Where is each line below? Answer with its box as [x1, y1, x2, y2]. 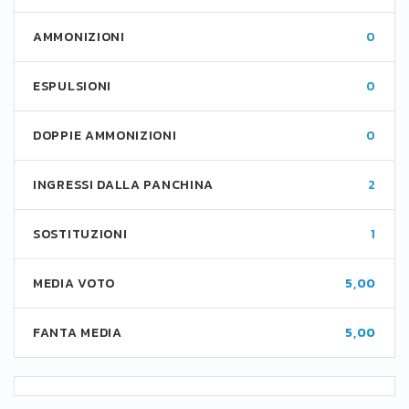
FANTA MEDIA [33, 323, 122, 342]
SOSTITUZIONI [33, 225, 128, 244]
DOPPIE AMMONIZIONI [33, 126, 177, 145]
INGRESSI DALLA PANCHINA [33, 175, 215, 194]
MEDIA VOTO [33, 274, 115, 293]
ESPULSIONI [33, 77, 111, 96]
